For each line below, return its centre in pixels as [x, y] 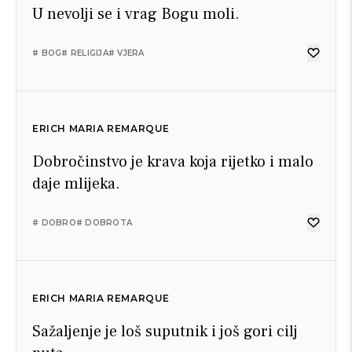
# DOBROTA [104, 223]
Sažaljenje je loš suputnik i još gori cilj [165, 332]
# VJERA [126, 53]
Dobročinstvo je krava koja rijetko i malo [173, 162]
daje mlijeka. [76, 184]
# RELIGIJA [85, 53]
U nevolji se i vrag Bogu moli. [136, 14]
